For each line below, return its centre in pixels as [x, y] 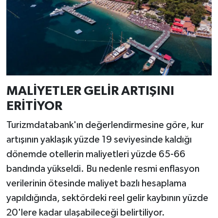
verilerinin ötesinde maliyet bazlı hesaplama [96, 184]
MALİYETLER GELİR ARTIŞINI [90, 91]
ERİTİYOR [34, 106]
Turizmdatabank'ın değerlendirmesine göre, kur [105, 125]
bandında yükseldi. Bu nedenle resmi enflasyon [103, 169]
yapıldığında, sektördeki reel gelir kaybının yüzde [107, 198]
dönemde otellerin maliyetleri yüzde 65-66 [96, 154]
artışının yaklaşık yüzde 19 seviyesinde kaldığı [99, 140]
